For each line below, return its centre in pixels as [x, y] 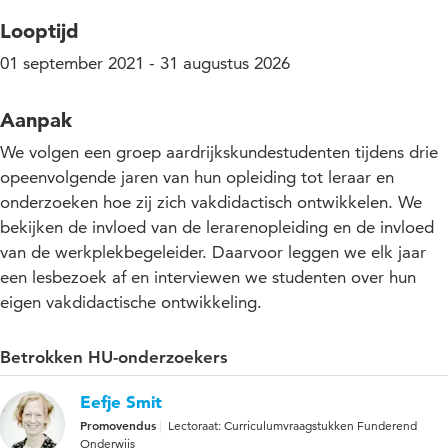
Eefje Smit [121, 401]
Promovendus [118, 424]
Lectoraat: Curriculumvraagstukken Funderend [292, 425]
